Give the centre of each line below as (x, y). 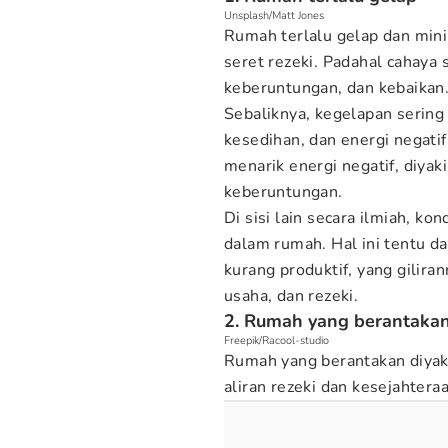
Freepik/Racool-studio (276, 340)
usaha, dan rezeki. (291, 296)
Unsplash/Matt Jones (274, 15)
